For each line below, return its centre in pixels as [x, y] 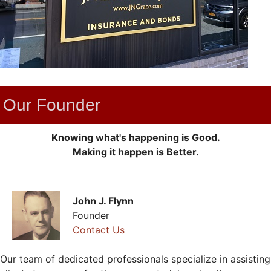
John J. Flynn [103, 201]
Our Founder [52, 105]
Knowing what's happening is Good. [135, 137]
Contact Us [99, 230]
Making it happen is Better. [135, 152]
